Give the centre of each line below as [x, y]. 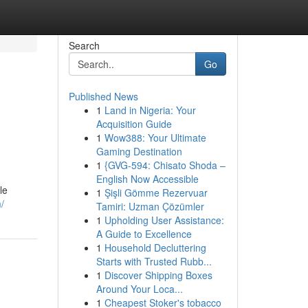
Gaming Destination [139, 151]
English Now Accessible [147, 179]
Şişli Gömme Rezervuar [156, 192]
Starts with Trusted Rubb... [154, 261]
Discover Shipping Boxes [158, 275]
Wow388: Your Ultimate [155, 137]
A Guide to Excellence [144, 234]
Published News [103, 96]
